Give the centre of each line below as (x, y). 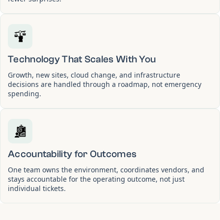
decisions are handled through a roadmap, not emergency (105, 84)
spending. (25, 93)
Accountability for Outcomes (72, 154)
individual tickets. (37, 188)
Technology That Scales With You (82, 59)
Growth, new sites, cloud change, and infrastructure (94, 75)
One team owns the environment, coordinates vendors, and (106, 169)
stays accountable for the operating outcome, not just (96, 179)
